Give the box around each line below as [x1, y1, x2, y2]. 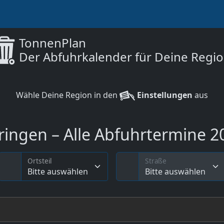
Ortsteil [27, 156, 52, 166]
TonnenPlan [18, 34, 86, 51]
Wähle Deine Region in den [16, 89, 119, 100]
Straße [145, 156, 166, 166]
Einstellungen [135, 89, 192, 100]
